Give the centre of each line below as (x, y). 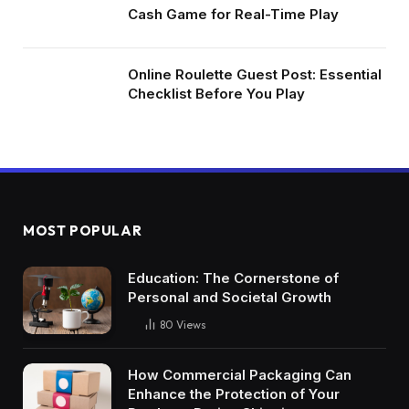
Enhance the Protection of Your (234, 394)
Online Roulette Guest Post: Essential (255, 74)
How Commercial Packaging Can (240, 375)
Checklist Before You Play (216, 93)
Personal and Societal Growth (230, 297)
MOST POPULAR (83, 230)
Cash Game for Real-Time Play (233, 14)
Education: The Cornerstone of (233, 278)
